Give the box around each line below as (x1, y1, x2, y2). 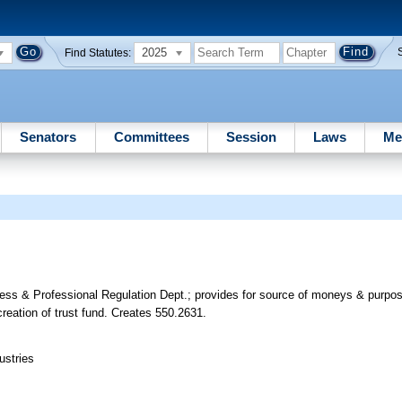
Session (225, 128, 276, 144)
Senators (20, 128, 77, 144)
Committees (113, 128, 189, 144)
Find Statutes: (65, 47, 132, 58)
